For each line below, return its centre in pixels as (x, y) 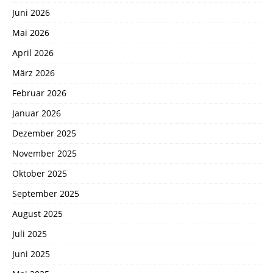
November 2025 (44, 153)
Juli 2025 (30, 233)
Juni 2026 (31, 12)
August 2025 (37, 213)
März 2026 (34, 73)
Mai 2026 (31, 32)
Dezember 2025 (44, 133)
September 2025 (46, 193)
